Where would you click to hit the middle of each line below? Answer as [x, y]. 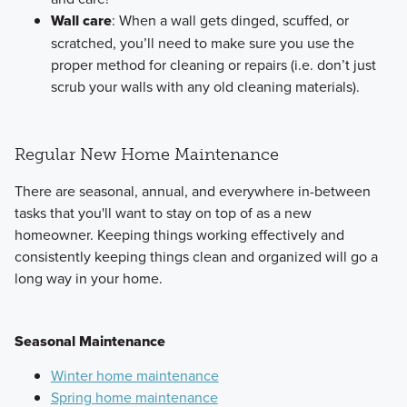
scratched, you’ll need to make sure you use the [202, 42]
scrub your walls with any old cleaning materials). [205, 86]
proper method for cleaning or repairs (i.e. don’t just [213, 64]
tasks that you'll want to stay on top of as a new [163, 213]
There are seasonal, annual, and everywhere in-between [192, 191]
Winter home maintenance [134, 376]
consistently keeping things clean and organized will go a [196, 257]
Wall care [81, 20]
